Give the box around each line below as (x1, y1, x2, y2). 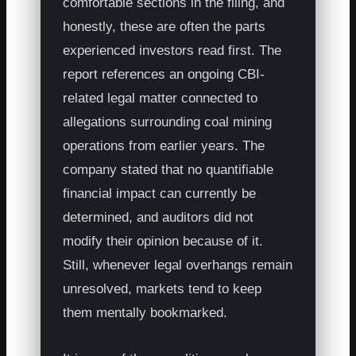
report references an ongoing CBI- (63, 66, 265, 82)
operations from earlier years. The (63, 137, 265, 153)
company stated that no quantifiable (63, 161, 274, 177)
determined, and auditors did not (63, 209, 254, 225)
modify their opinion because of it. (63, 233, 264, 249)
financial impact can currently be (63, 185, 257, 201)
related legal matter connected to (63, 90, 258, 106)
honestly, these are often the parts (63, 18, 266, 34)
